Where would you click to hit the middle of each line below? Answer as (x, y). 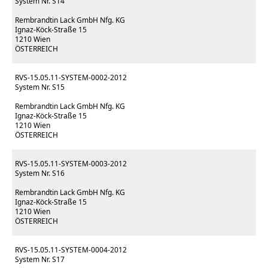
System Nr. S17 (40, 259)
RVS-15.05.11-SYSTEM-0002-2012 (71, 77)
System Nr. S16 (40, 173)
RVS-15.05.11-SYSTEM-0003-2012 (71, 164)
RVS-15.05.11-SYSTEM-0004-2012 (71, 250)
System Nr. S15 (40, 87)
